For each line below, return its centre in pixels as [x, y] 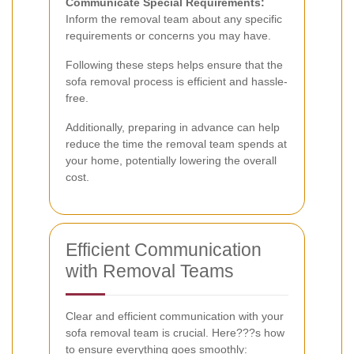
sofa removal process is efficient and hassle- [177, 81]
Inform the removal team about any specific [174, 19]
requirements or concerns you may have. [168, 35]
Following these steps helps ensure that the [174, 64]
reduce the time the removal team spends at [176, 143]
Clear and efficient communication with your [175, 316]
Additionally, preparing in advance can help [173, 127]
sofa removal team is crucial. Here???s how [175, 332]
